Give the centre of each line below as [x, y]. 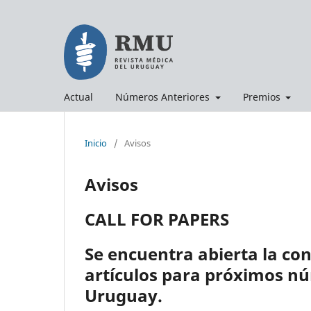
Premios [263, 96]
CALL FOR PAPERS [157, 219]
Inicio [96, 143]
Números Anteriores [164, 96]
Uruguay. [124, 295]
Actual [78, 96]
